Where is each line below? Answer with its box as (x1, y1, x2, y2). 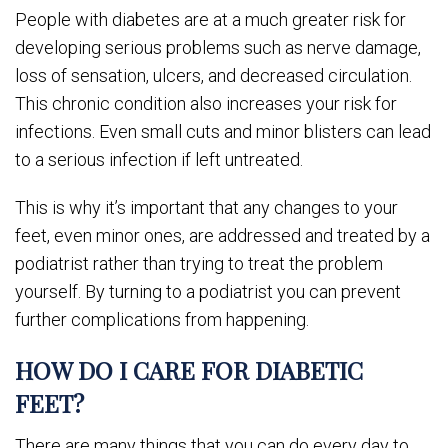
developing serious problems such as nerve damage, (15, 36, 421, 58)
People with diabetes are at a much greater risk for (15, 8, 406, 30)
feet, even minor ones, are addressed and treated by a (15, 224, 430, 246)
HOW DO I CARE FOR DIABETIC (15, 353, 363, 386)
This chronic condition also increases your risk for (15, 92, 397, 114)
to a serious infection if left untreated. (15, 148, 303, 170)
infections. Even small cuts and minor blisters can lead (15, 120, 431, 142)
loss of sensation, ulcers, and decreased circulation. (15, 64, 412, 86)
